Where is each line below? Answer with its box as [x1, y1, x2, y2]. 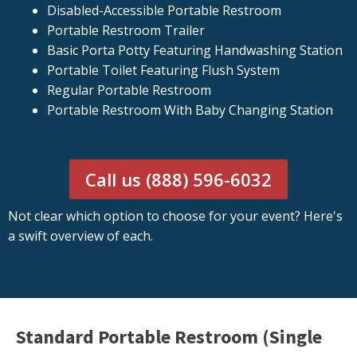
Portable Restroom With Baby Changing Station [46, 101, 333, 120]
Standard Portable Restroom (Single [16, 324, 322, 350]
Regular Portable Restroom [46, 81, 211, 100]
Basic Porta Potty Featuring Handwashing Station [46, 41, 343, 60]
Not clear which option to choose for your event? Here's [8, 207, 343, 226]
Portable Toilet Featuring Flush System [46, 61, 280, 80]
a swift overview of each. [8, 227, 153, 245]
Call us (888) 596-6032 [85, 167, 272, 192]
